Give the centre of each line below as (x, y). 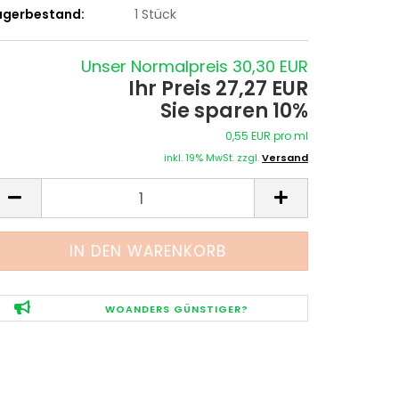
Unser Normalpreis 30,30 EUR (195, 66)
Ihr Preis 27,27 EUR (218, 89)
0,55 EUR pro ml (267, 136)
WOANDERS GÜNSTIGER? (176, 309)
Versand (285, 158)
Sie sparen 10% (234, 111)
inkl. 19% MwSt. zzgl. (213, 158)
